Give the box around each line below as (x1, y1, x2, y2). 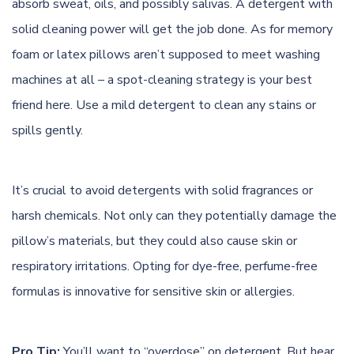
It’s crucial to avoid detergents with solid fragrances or (12, 181, 313, 199)
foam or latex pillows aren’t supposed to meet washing (12, 45, 320, 63)
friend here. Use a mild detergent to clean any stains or (12, 96, 316, 114)
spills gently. (12, 121, 83, 139)
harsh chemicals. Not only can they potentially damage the (12, 206, 337, 224)
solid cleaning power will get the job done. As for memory (12, 20, 333, 38)
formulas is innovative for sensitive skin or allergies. (12, 282, 295, 300)
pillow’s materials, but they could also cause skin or (12, 232, 297, 250)
